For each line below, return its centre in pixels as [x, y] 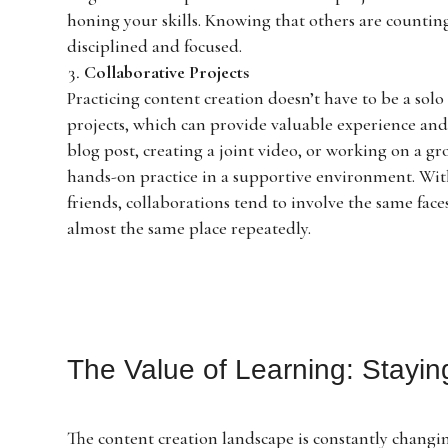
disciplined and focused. [155, 45]
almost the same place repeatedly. [189, 227]
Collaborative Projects [167, 71]
